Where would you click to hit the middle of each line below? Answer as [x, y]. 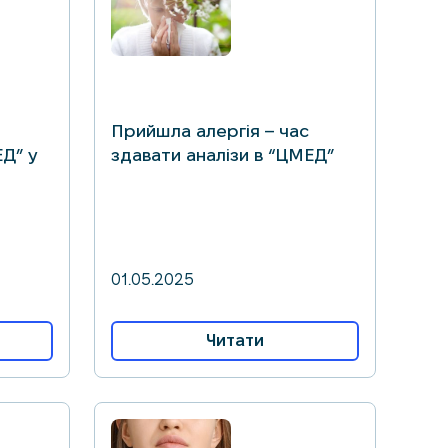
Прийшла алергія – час [210, 130]
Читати [235, 340]
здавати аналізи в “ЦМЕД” [222, 154]
